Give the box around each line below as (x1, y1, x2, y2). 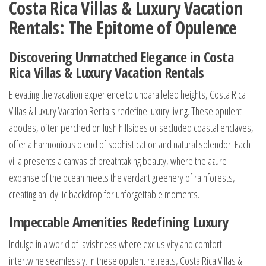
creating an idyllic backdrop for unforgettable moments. (9, 187, 199, 202)
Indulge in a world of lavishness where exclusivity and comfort (9, 237, 222, 252)
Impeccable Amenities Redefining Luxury (9, 212, 229, 232)
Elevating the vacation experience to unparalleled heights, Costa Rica (9, 87, 246, 102)
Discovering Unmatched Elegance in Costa (9, 47, 234, 67)
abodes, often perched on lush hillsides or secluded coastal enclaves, (9, 121, 254, 135)
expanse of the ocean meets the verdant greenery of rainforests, (9, 170, 235, 185)
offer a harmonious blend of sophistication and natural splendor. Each (9, 137, 251, 152)
